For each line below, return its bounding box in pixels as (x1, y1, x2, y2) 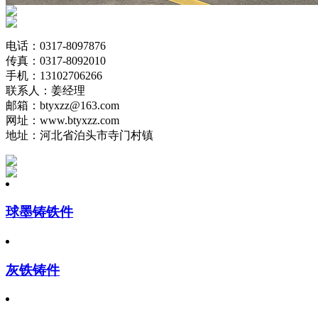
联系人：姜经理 (6, 84, 85, 97)
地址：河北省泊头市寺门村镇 (6, 128, 153, 141)
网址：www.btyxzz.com (6, 114, 119, 126)
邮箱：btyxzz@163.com (6, 99, 119, 111)
